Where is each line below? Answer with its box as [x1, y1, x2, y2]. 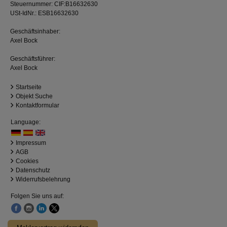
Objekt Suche [16, 93, 53, 100]
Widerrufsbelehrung [16, 176, 70, 183]
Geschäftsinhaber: [10, 28, 60, 35]
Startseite [16, 84, 42, 91]
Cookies [16, 158, 39, 165]
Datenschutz [16, 167, 50, 174]
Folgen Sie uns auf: [11, 193, 64, 200]
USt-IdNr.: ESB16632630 [10, 10, 79, 17]
